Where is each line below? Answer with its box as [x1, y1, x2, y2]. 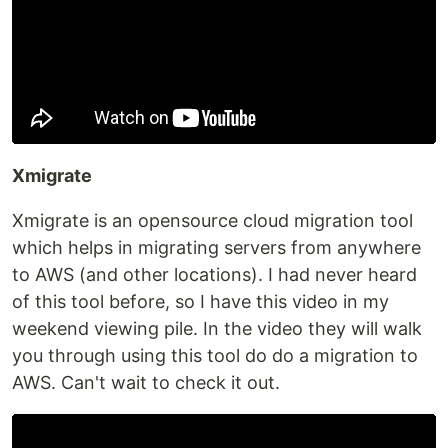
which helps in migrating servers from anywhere [12, 236, 421, 258]
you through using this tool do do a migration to [12, 344, 418, 366]
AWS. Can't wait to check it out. [12, 371, 280, 393]
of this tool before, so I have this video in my [12, 290, 389, 312]
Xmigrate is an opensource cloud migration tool [12, 209, 413, 231]
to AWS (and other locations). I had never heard [12, 263, 417, 285]
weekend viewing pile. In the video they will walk [12, 317, 422, 339]
